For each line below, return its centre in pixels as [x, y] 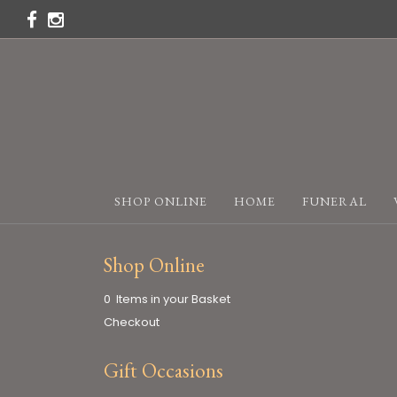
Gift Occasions [163, 370]
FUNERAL [334, 201]
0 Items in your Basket [167, 299]
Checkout [132, 322]
